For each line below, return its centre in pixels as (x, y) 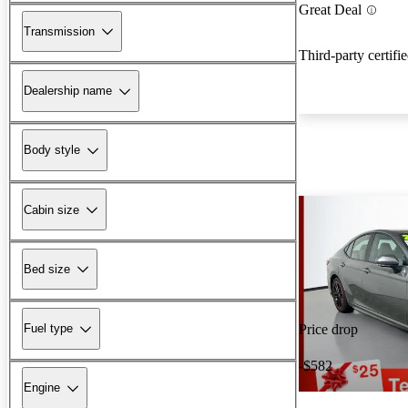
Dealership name (68, 91)
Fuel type (48, 329)
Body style (52, 150)
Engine (42, 388)
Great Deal (330, 10)
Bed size (47, 269)
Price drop (328, 330)
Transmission (59, 31)
